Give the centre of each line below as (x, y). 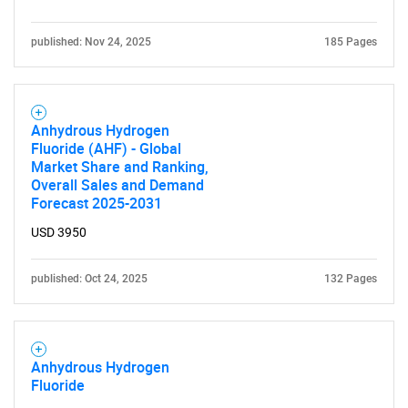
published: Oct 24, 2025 (89, 279)
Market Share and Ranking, (120, 167)
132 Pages (351, 279)
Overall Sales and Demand (117, 185)
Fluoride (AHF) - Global (106, 148)
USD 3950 (59, 232)
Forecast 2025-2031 (97, 203)
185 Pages (351, 42)
